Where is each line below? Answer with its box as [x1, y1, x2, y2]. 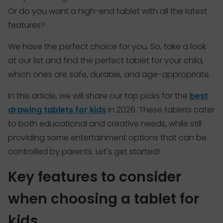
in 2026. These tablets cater [106, 104, 215, 115]
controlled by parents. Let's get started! [8, 145, 160, 157]
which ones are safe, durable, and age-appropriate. [8, 68, 211, 80]
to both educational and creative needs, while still [8, 117, 202, 129]
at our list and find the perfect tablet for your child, [8, 54, 204, 66]
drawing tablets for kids [8, 104, 106, 115]
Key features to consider [8, 167, 181, 187]
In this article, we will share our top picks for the [8, 90, 190, 102]
